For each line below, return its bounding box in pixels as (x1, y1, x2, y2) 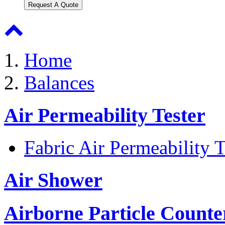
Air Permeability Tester (4, 103, 205, 127)
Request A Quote (28, 1, 78, 9)
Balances (24, 72, 94, 93)
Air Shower (4, 169, 102, 192)
